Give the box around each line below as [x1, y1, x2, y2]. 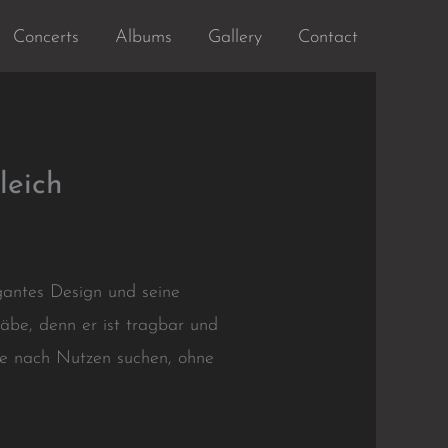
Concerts [13, 28, 79, 47]
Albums [115, 28, 172, 47]
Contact [298, 28, 358, 47]
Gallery [208, 28, 262, 47]
